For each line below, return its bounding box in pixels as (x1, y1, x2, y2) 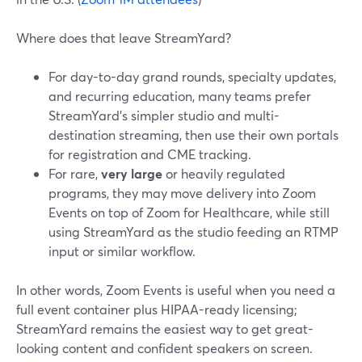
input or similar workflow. (48, 242, 196, 259)
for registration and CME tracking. (48, 145, 251, 162)
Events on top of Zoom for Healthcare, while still (48, 204, 330, 221)
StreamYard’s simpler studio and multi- (48, 107, 280, 124)
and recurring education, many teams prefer (48, 87, 311, 104)
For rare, (48, 165, 101, 182)
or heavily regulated (162, 165, 285, 182)
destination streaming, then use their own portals (48, 126, 339, 143)
